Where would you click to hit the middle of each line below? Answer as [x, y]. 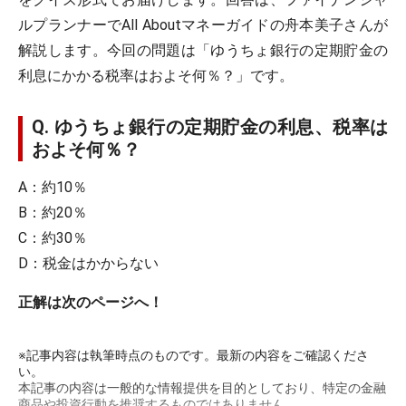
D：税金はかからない [88, 263]
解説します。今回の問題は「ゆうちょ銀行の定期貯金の [203, 50]
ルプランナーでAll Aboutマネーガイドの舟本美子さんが [203, 25]
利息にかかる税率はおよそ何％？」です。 [156, 76]
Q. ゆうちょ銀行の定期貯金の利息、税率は [210, 127]
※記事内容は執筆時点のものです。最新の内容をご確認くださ [193, 355]
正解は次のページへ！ [91, 302]
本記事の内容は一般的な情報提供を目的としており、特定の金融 [202, 388]
